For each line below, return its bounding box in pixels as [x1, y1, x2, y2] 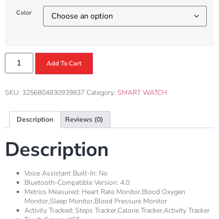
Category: [87, 88, 117, 97]
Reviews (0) [65, 114, 103, 124]
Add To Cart [46, 59, 82, 68]
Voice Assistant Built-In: [24, 169, 99, 178]
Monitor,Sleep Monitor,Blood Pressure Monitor [24, 197, 167, 206]
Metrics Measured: [24, 187, 82, 197]
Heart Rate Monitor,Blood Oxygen [82, 187, 185, 197]
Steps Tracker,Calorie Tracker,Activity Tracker [75, 206, 210, 216]
